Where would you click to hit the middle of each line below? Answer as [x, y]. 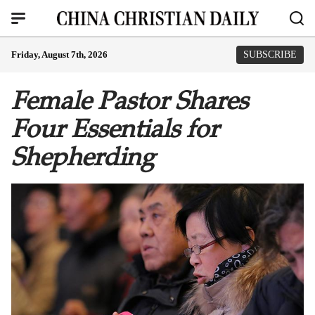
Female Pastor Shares [130, 101]
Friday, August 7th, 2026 [59, 54]
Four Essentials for [115, 129]
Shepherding [83, 157]
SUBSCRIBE [270, 54]
